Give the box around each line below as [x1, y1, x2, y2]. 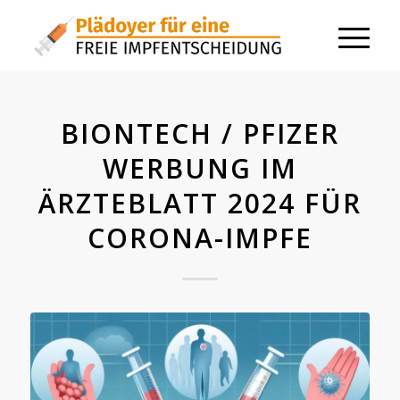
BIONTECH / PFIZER [60, 115, 339, 152]
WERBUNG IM [102, 150, 297, 187]
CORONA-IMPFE [87, 220, 312, 256]
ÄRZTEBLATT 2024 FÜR [37, 185, 362, 221]
